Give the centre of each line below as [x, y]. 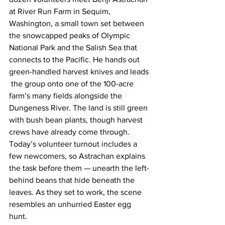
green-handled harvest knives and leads [80, 71]
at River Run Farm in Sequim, [61, 11]
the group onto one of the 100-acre [72, 83]
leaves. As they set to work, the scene [76, 192]
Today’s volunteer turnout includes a [74, 144]
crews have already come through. [70, 132]
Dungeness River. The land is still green [79, 107]
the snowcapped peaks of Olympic [71, 35]
